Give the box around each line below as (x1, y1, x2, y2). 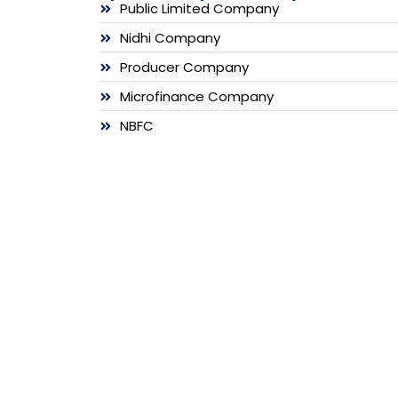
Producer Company (119, 57, 249, 76)
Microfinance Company (119, 86, 274, 106)
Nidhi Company (119, 28, 220, 47)
